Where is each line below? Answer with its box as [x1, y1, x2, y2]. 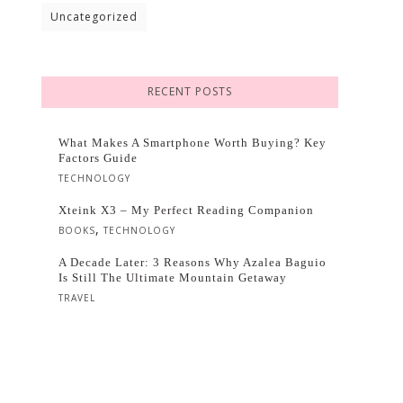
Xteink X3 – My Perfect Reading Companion [58, 203, 314, 217]
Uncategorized [50, 9, 138, 24]
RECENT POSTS [148, 84, 232, 99]
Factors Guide [58, 151, 138, 165]
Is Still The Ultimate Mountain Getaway [58, 271, 287, 284]
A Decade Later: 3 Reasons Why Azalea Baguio [58, 255, 327, 269]
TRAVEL [58, 291, 95, 304]
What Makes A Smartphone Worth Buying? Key [58, 136, 327, 149]
